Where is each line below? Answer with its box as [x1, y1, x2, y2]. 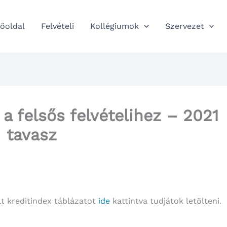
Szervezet [165, 21, 204, 31]
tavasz [6, 125, 57, 144]
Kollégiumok [90, 21, 139, 31]
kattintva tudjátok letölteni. [110, 196, 221, 206]
